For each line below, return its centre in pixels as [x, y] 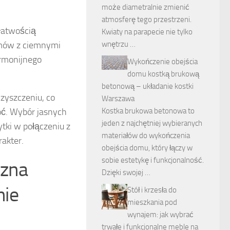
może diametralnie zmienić [146, 7]
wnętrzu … [119, 44]
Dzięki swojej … [126, 172]
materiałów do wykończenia [146, 136]
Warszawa [118, 99]
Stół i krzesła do [152, 190]
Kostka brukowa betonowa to [148, 111]
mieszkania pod [152, 202]
